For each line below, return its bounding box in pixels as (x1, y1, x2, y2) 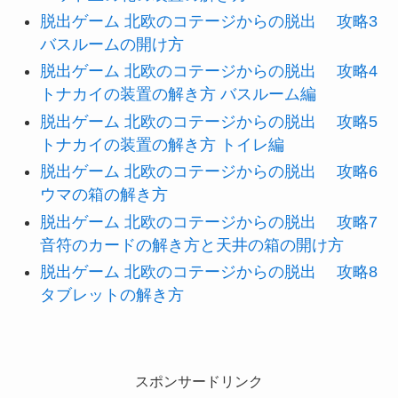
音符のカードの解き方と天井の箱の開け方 (39, 235, 344, 254)
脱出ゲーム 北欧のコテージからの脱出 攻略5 (39, 112, 378, 131)
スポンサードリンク (135, 373, 263, 389)
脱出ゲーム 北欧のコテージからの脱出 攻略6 (39, 163, 378, 181)
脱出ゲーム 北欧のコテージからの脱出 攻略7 (39, 212, 378, 231)
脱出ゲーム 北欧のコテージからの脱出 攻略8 (39, 263, 378, 282)
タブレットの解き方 (39, 286, 184, 305)
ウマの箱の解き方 (39, 186, 168, 204)
